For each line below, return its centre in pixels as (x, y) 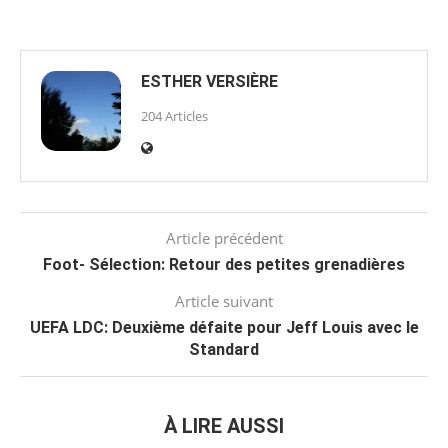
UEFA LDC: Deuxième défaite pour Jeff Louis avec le (224, 327)
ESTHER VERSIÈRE (209, 81)
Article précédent (224, 237)
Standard (224, 349)
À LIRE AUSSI (224, 425)
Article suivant (224, 300)
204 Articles (174, 115)
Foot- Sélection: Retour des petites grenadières (224, 264)
